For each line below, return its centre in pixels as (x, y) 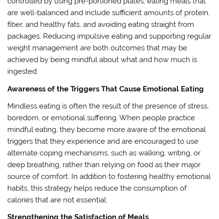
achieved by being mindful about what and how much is (102, 60)
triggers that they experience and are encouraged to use (103, 141)
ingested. (23, 72)
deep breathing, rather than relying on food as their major (104, 164)
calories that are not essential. (58, 200)
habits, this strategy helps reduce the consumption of (97, 188)
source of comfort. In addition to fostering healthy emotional (109, 176)
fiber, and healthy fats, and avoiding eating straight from (101, 25)
